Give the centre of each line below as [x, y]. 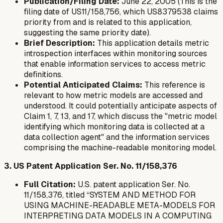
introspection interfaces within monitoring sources [115, 53]
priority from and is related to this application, [108, 22]
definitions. [43, 74]
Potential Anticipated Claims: [83, 85]
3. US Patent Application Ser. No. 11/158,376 [91, 166]
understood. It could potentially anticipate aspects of [120, 106]
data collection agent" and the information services [117, 137]
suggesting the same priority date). [87, 32]
